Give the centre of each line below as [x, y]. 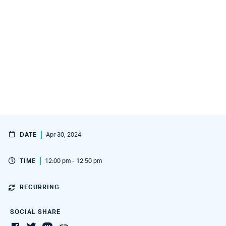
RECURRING [40, 187]
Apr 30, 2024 [64, 135]
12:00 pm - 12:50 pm [73, 161]
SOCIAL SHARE [35, 212]
